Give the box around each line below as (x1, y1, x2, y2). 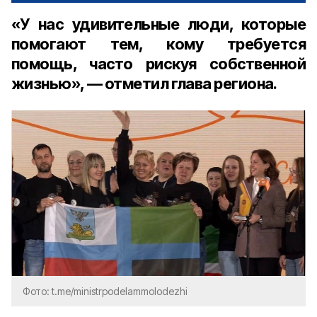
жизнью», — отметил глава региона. (11, 74, 277, 93)
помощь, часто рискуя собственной (11, 54, 306, 73)
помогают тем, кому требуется (11, 35, 306, 53)
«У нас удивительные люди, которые (11, 15, 306, 33)
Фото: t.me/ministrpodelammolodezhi (23, 285, 188, 297)
